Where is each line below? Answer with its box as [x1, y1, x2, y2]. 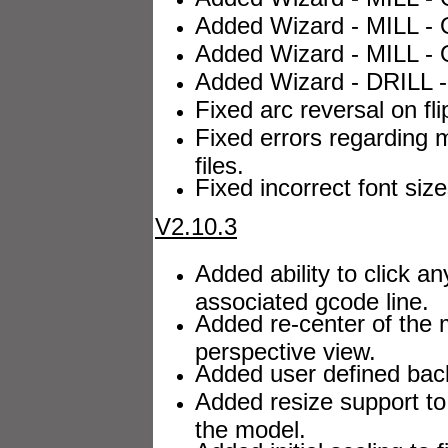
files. [195, 152, 244, 173]
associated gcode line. [195, 288, 429, 309]
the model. [195, 416, 306, 437]
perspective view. [195, 338, 376, 359]
